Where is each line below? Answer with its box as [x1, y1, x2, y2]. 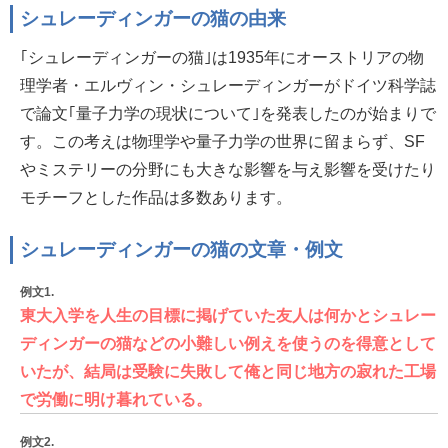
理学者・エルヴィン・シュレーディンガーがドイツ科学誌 [20, 77, 436, 94]
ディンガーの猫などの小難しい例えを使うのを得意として [20, 335, 436, 352]
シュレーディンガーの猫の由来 [20, 9, 286, 29]
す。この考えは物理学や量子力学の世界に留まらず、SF [20, 133, 425, 150]
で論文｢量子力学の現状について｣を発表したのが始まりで [20, 105, 436, 122]
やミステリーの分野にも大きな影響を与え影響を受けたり [20, 161, 436, 178]
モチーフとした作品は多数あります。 [20, 189, 292, 206]
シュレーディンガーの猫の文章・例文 [20, 240, 343, 260]
